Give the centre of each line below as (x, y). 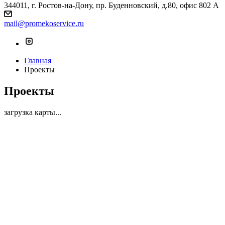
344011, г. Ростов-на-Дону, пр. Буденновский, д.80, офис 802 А (111, 5)
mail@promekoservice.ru (44, 23)
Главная (38, 61)
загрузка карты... (33, 112)
